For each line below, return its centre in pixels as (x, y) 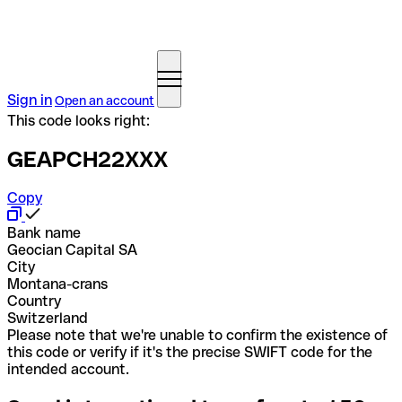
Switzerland (48, 318)
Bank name (44, 232)
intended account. (68, 369)
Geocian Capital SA (72, 249)
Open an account (105, 100)
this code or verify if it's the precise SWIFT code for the (190, 352)
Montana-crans (57, 284)
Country (34, 301)
